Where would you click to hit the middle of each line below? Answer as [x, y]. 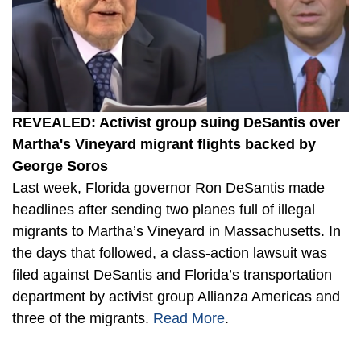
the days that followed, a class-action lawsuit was [170, 253]
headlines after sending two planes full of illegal [164, 210]
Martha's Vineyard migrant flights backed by [164, 145]
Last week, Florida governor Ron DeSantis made [168, 188]
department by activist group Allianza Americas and [176, 297]
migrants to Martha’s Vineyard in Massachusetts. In [176, 232]
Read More [189, 319]
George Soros [60, 166]
